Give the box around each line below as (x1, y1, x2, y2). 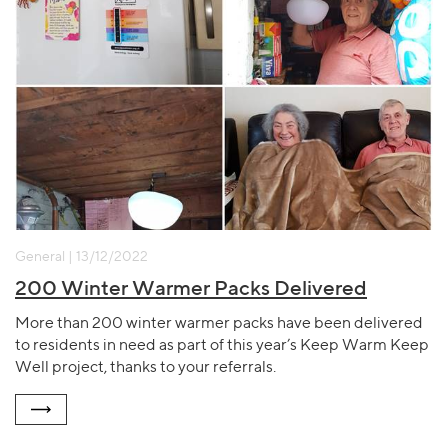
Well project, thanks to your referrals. (15, 357, 276, 377)
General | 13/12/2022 (15, 246, 148, 264)
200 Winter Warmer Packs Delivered (15, 274, 367, 300)
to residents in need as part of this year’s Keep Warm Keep (15, 335, 429, 355)
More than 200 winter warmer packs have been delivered (15, 313, 423, 333)
